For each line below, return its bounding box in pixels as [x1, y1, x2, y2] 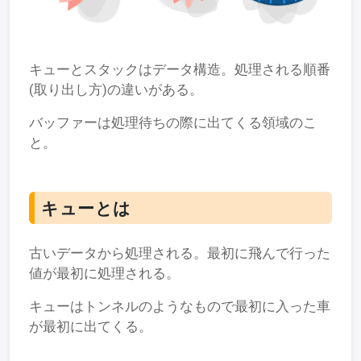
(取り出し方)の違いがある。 [29, 81, 203, 98]
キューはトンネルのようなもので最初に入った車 [29, 297, 330, 314]
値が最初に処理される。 [29, 264, 180, 281]
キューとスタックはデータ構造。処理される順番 [29, 60, 330, 77]
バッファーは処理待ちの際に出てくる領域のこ [29, 114, 317, 131]
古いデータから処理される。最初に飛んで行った [29, 244, 330, 261]
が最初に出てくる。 [29, 317, 152, 334]
